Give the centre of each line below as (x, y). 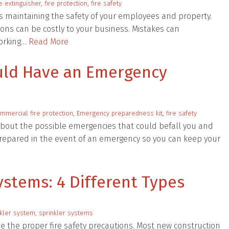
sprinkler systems (66, 213)
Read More (49, 42)
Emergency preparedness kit (120, 113)
